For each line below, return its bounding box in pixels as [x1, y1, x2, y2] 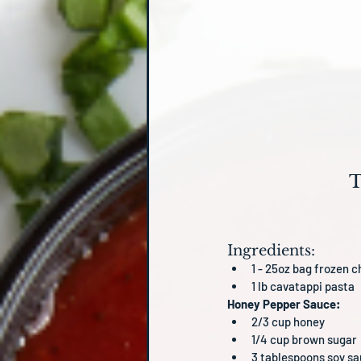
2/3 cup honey [251, 314, 325, 329]
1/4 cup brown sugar [251, 332, 357, 346]
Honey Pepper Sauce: [227, 297, 340, 311]
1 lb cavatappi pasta [251, 279, 355, 293]
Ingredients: [227, 242, 315, 259]
